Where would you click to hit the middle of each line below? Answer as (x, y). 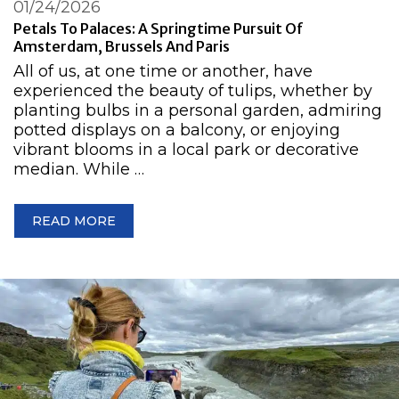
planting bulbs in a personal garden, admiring (198, 111)
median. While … (79, 170)
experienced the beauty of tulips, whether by (193, 91)
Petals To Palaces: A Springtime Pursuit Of (159, 28)
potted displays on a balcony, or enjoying (177, 130)
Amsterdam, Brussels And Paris (122, 46)
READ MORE (74, 221)
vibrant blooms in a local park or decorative (186, 150)
